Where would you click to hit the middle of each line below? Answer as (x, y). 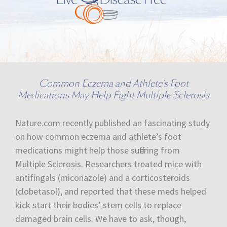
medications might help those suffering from (98, 150)
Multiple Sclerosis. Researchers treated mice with (108, 164)
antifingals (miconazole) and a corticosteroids (103, 177)
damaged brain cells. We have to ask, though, (101, 218)
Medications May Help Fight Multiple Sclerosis (113, 95)
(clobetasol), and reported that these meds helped (111, 191)
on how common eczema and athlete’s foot (98, 136)
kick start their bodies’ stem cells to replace (98, 205)
